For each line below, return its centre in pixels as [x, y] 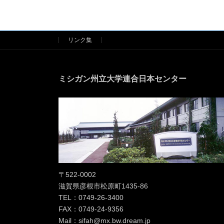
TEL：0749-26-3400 [91, 198]
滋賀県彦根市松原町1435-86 [103, 186]
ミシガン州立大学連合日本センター [122, 79]
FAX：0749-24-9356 [91, 209]
